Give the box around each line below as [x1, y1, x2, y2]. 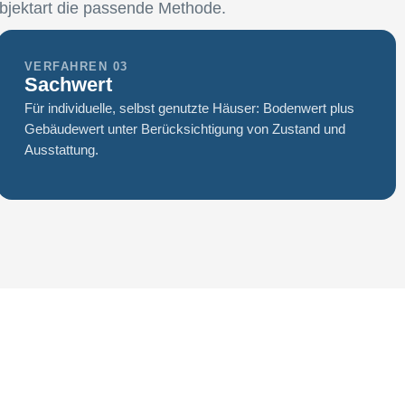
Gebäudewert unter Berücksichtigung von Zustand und [24, 121, 345, 137]
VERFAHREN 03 [24, 60, 128, 74]
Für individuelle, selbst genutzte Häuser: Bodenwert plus [24, 100, 354, 117]
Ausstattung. [24, 142, 99, 158]
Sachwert [24, 73, 112, 97]
